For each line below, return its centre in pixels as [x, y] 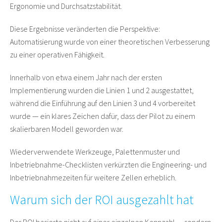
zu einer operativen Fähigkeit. [57, 55]
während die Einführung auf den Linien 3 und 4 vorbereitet [103, 103]
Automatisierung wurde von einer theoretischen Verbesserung [110, 42]
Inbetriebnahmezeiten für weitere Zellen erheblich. [93, 178]
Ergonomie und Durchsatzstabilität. [66, 6]
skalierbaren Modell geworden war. [67, 129]
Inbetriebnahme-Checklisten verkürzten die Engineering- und [108, 165]
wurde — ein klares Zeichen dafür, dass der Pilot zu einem [103, 116]
